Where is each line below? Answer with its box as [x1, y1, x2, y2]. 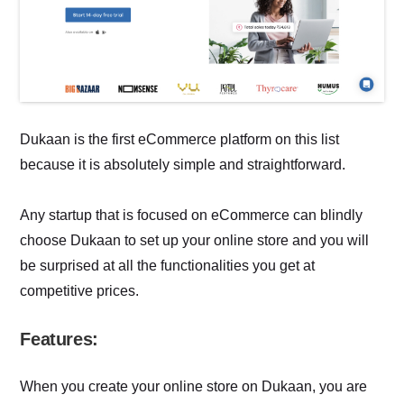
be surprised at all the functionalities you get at [20, 257, 316, 273]
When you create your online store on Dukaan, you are [20, 378, 368, 394]
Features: [20, 328, 98, 349]
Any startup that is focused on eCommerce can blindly [20, 207, 363, 223]
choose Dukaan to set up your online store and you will [20, 232, 370, 248]
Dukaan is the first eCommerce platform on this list [20, 131, 340, 147]
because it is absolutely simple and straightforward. [20, 156, 346, 172]
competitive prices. [20, 282, 140, 298]
